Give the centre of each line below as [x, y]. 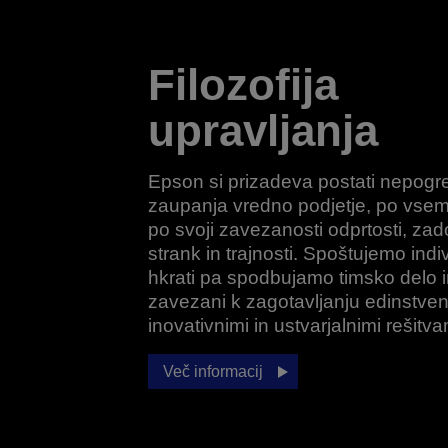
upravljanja [262, 130]
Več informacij [212, 371]
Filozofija [242, 84]
